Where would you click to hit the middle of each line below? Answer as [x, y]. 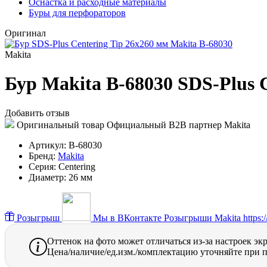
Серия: [42, 166]
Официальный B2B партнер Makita [178, 125]
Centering [77, 166]
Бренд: [42, 156]
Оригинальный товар [59, 125]
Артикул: [47, 145]
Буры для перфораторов [77, 13]
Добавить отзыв [37, 113]
